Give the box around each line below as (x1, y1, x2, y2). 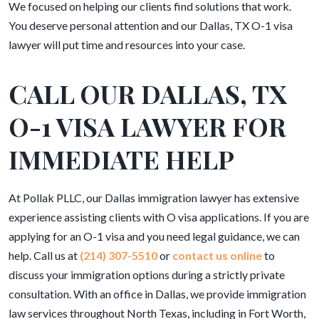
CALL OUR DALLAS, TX (9, 76, 286, 110)
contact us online (172, 249, 262, 262)
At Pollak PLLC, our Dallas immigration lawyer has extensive (9, 191, 299, 204)
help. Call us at (9, 249, 78, 262)
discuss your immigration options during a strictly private (9, 268, 285, 281)
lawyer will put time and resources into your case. (9, 38, 247, 51)
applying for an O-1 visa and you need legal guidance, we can (9, 229, 300, 243)
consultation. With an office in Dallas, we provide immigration (9, 287, 306, 300)
